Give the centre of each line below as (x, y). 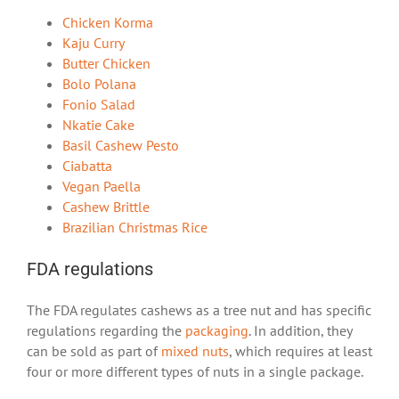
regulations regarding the (106, 331)
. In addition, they (300, 331)
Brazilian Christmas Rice (135, 228)
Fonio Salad (99, 105)
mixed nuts (195, 351)
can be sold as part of (94, 351)
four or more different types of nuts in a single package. (196, 372)
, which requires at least (301, 351)
